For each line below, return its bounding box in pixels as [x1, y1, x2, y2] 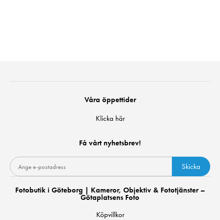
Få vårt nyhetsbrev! [79, 138, 141, 148]
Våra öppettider [84, 95, 136, 105]
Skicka [182, 161, 200, 171]
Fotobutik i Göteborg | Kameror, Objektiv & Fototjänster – [15, 185, 205, 195]
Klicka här [95, 113, 125, 123]
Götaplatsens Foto [81, 192, 139, 202]
